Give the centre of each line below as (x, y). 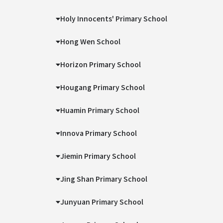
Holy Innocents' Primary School (114, 18)
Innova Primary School (99, 133)
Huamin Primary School (100, 110)
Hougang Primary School (103, 87)
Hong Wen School (91, 41)
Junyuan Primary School (102, 202)
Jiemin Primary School (98, 156)
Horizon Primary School (101, 64)
